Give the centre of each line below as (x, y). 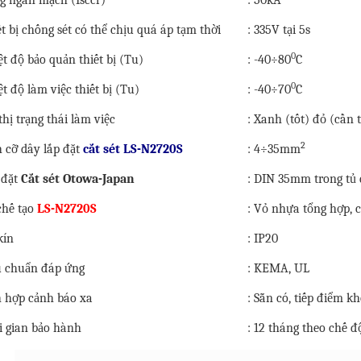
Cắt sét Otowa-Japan (78, 178)
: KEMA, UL (279, 268)
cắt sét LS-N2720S (133, 149)
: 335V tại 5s (279, 29)
